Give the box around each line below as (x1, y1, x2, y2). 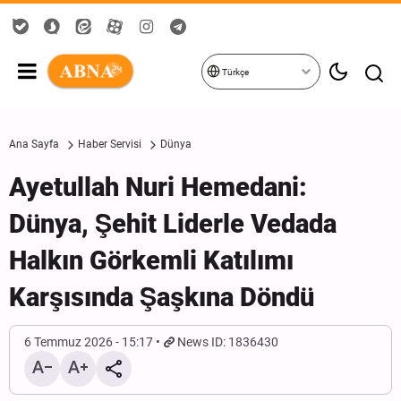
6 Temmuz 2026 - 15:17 (24, 335, 153, 349)
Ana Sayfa (9, 138, 59, 150)
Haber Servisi (78, 138, 141, 150)
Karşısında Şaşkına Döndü (9, 282, 314, 312)
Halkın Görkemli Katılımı (9, 245, 294, 276)
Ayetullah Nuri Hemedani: (9, 172, 307, 202)
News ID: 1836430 (177, 335, 279, 349)
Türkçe (219, 67, 249, 77)
